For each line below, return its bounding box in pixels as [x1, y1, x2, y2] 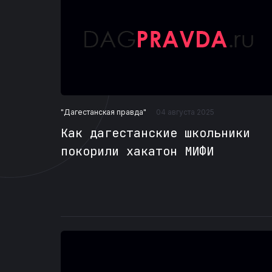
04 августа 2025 [156, 107, 214, 117]
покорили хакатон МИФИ [61, 143, 214, 160]
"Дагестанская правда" [61, 107, 146, 117]
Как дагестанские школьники [61, 125, 250, 141]
